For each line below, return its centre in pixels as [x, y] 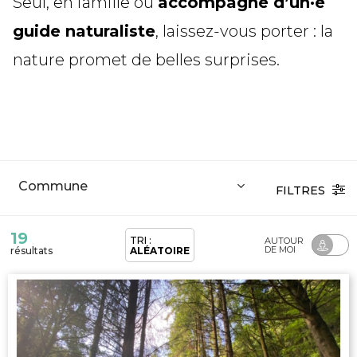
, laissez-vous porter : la [244, 31]
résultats [31, 251]
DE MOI [280, 249]
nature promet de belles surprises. [146, 60]
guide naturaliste [84, 31]
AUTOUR [284, 240]
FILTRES [302, 190]
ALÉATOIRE [160, 251]
